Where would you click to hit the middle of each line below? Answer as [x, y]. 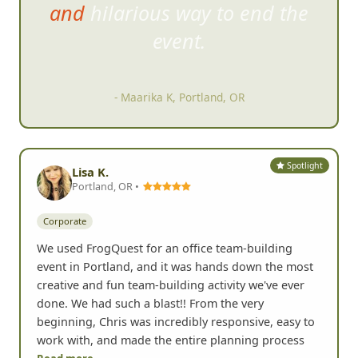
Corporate [65, 221]
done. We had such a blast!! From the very [150, 303]
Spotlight [304, 165]
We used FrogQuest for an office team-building [165, 248]
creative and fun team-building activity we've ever [171, 284]
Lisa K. [90, 172]
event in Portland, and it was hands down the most [175, 266]
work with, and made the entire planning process [171, 340]
